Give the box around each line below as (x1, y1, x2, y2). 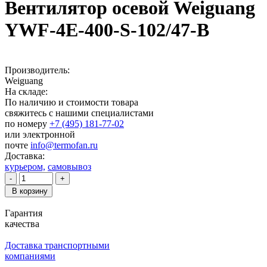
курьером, (5, 161, 45, 172)
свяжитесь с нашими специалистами (5, 107, 154, 118)
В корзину (10, 186, 48, 195)
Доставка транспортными (5, 240, 110, 250)
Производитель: (5, 64, 70, 75)
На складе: (5, 86, 48, 97)
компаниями (5, 250, 55, 261)
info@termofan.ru (30, 139, 98, 150)
